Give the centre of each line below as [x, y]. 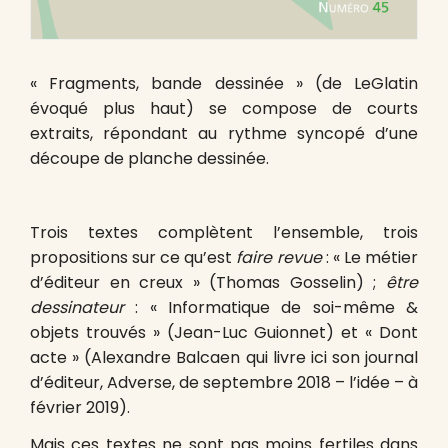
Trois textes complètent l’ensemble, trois [224, 232]
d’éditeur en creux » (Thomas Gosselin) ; [208, 282]
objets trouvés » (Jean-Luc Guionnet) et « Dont [224, 332]
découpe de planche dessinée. [149, 158]
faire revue [279, 257]
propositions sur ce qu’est [133, 257]
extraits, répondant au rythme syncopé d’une [224, 133]
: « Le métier [370, 257]
